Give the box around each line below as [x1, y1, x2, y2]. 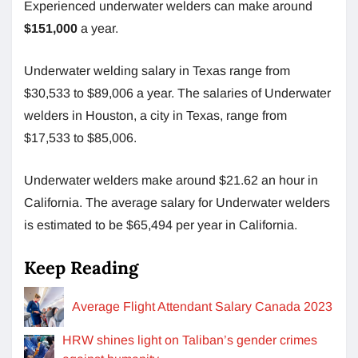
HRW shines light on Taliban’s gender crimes [62, 332, 318, 347]
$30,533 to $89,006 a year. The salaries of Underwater [24, 86, 331, 100]
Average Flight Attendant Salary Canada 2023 [72, 299, 332, 313]
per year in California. [176, 217, 297, 232]
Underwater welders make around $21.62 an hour [24, 173, 304, 187]
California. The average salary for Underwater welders [24, 195, 330, 209]
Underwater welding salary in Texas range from [24, 63, 290, 78]
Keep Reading [24, 256, 138, 279]
